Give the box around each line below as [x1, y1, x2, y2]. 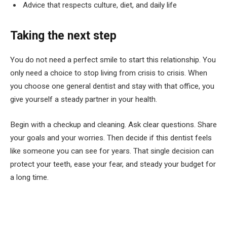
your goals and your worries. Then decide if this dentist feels [10, 133, 212, 142]
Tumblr [153, 214, 180, 224]
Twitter [53, 214, 80, 224]
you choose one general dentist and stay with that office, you [10, 82, 214, 91]
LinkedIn [121, 214, 154, 224]
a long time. [10, 172, 49, 182]
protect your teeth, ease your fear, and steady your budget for [10, 159, 216, 169]
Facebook [15, 214, 51, 224]
